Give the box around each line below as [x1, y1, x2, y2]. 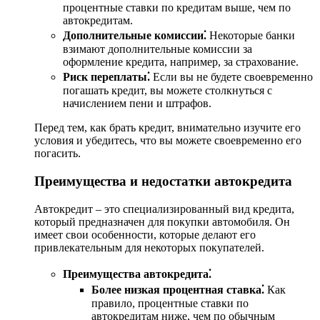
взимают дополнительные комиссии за [63, 43, 252, 56]
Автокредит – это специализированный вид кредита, [34, 202, 294, 215]
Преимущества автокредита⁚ [63, 267, 211, 280]
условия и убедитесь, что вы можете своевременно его [34, 134, 301, 147]
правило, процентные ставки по [91, 296, 249, 309]
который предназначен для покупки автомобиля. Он [34, 215, 290, 228]
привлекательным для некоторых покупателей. [34, 241, 264, 254]
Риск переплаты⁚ [63, 71, 150, 84]
